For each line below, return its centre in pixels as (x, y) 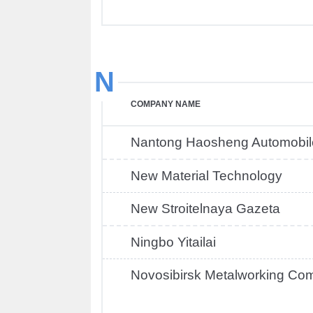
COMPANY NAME (166, 104)
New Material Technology (206, 176)
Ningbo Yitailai (173, 242)
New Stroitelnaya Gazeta (205, 209)
